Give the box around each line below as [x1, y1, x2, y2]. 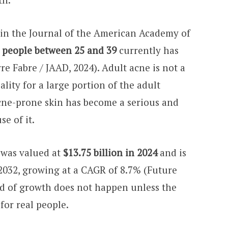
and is [157, 146, 186, 159]
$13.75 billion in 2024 [63, 146, 157, 159]
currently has [116, 44, 179, 57]
